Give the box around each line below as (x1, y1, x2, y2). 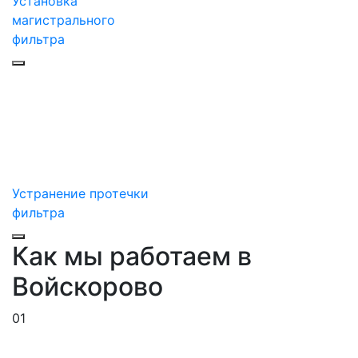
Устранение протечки (12, 185, 149, 202)
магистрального (12, 11, 115, 28)
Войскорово (12, 271, 163, 303)
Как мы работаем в (12, 241, 252, 272)
